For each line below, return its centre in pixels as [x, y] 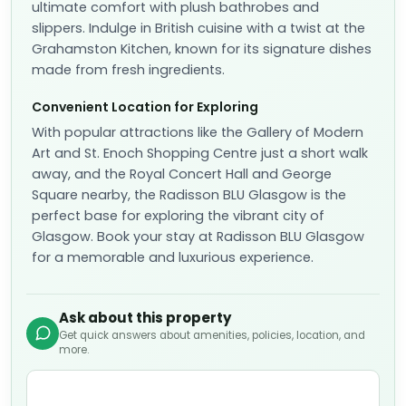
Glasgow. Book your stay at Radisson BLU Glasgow [198, 237]
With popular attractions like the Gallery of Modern [198, 132]
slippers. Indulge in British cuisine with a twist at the [198, 28]
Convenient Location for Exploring [145, 107]
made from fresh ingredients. [128, 70]
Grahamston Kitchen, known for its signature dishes [202, 49]
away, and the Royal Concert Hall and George [182, 174]
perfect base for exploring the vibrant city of [178, 216]
